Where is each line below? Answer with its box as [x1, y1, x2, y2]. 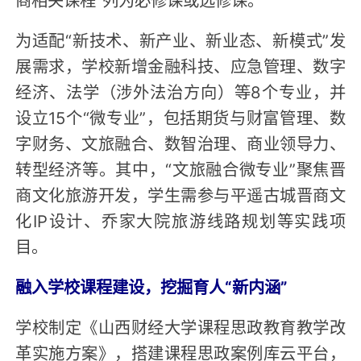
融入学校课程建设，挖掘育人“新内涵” [15, 273, 288, 298]
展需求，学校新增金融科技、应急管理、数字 [15, 52, 346, 77]
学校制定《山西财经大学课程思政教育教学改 [15, 313, 346, 338]
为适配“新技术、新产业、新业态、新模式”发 [15, 27, 346, 52]
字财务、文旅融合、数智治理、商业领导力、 [15, 130, 346, 155]
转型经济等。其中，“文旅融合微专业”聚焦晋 [15, 156, 346, 180]
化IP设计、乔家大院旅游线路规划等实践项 [15, 207, 346, 232]
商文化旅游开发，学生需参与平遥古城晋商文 [15, 181, 346, 206]
